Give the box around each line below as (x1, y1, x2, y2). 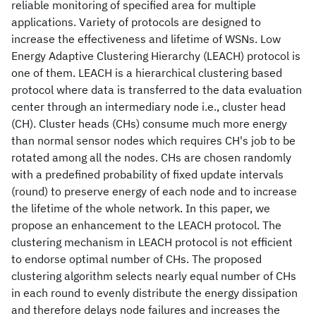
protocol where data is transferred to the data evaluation (11, 83, 302, 97)
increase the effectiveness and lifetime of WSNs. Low (11, 32, 281, 46)
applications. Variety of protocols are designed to (11, 15, 261, 29)
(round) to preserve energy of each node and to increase (11, 184, 297, 198)
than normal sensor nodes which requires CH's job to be (11, 133, 296, 147)
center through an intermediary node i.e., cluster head (11, 99, 286, 114)
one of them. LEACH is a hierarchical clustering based (11, 66, 282, 80)
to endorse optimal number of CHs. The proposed (11, 252, 262, 266)
